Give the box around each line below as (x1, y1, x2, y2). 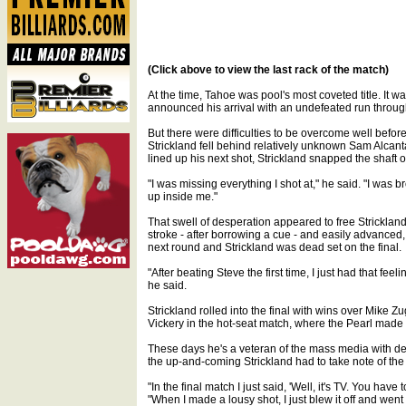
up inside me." (148, 190, 217, 203)
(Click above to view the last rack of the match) (148, 63, 389, 76)
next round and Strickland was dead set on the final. (148, 241, 401, 254)
